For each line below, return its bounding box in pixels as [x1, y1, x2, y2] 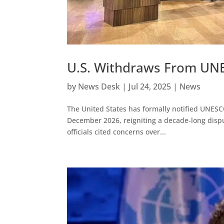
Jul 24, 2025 [128, 81, 171, 92]
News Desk [78, 81, 120, 92]
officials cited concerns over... [67, 127, 166, 137]
